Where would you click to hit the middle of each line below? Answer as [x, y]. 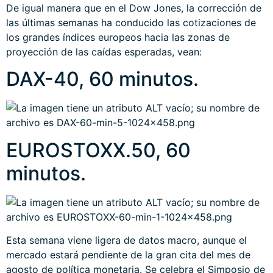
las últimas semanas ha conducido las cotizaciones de [131, 22]
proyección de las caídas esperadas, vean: [104, 51]
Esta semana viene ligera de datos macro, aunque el [126, 240]
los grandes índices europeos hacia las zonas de [118, 37]
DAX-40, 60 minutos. [102, 79]
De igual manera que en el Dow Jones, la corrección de [134, 8]
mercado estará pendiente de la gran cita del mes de [128, 254]
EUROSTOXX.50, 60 [98, 150]
